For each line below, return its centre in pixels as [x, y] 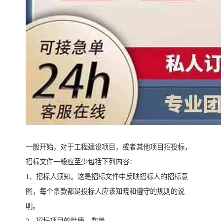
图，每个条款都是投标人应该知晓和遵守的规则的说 [105, 192]
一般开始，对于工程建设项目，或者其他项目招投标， [109, 147]
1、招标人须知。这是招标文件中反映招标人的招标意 [107, 177]
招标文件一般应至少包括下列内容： [81, 162]
